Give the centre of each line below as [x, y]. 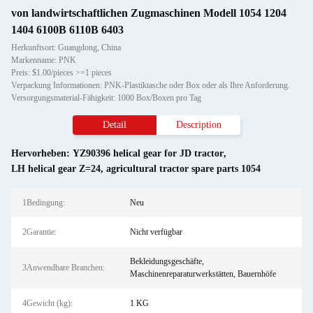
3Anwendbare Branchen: [64, 268]
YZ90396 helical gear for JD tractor [148, 153]
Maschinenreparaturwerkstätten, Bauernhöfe [203, 274]
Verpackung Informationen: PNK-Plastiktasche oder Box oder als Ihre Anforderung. [151, 85]
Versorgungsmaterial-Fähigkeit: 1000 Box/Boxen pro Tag [106, 98]
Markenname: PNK [44, 60]
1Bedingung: [44, 203]
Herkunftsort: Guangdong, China [66, 48]
